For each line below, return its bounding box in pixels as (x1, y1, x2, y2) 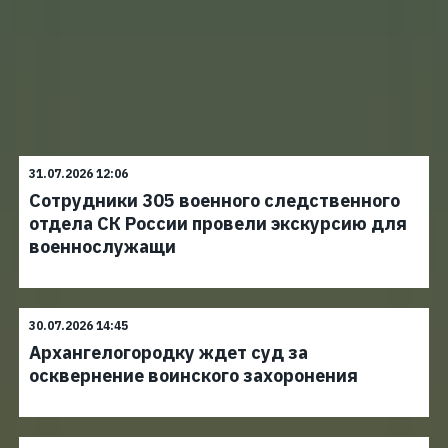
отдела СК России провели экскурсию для (29, 212, 407, 235)
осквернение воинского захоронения (29, 364, 358, 387)
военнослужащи (29, 235, 176, 258)
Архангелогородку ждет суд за (29, 341, 308, 364)
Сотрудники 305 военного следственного (29, 189, 400, 212)
